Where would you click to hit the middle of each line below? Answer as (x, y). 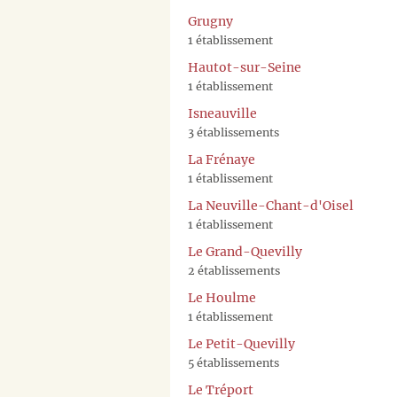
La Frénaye (222, 160)
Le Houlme (222, 298)
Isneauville (222, 114)
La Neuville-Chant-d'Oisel (271, 206)
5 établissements (234, 363)
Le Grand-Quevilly (245, 252)
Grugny (210, 22)
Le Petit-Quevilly (241, 344)
